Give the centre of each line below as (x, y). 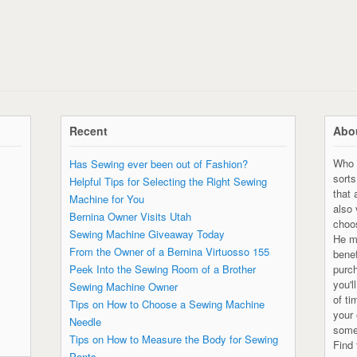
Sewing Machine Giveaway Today (147, 233)
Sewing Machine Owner (123, 286)
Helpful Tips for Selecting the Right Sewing (168, 181)
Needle (85, 321)
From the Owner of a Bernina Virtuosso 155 (169, 251)
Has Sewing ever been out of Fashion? (158, 163)
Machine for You (106, 198)
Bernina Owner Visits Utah (130, 216)
